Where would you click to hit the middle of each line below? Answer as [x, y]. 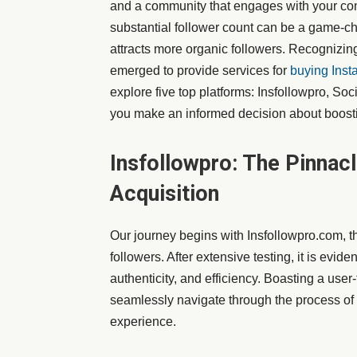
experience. [143, 322]
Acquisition [165, 194]
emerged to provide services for [200, 71]
